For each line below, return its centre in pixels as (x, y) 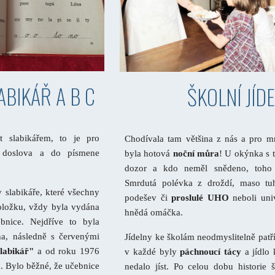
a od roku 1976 (67, 251)
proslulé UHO (200, 197)
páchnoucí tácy (211, 251)
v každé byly (153, 251)
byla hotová (149, 153)
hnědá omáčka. (154, 212)
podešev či (148, 197)
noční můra (196, 153)
